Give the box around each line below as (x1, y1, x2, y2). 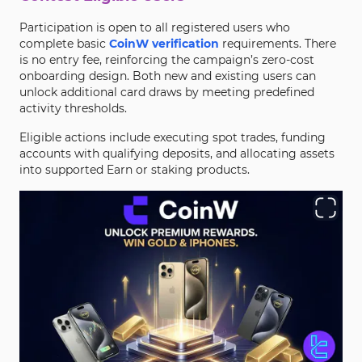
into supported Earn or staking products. (19, 162, 250, 177)
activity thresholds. (19, 101, 127, 116)
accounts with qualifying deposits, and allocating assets (19, 146, 335, 161)
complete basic (19, 36, 109, 51)
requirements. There (219, 36, 336, 51)
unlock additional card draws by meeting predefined (19, 85, 314, 99)
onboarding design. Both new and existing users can (19, 69, 316, 83)
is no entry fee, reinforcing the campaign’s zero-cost (19, 53, 314, 67)
